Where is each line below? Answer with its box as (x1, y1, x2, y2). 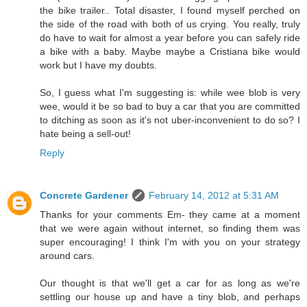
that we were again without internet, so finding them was (40, 223, 300, 234)
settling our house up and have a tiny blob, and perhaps (40, 291, 300, 303)
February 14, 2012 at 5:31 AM (149, 190, 279, 201)
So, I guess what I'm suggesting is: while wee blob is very (40, 87, 300, 99)
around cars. (40, 250, 95, 262)
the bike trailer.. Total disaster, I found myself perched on (40, 5, 300, 16)
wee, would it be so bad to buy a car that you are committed (40, 101, 300, 112)
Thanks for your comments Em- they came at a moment (40, 209, 300, 221)
